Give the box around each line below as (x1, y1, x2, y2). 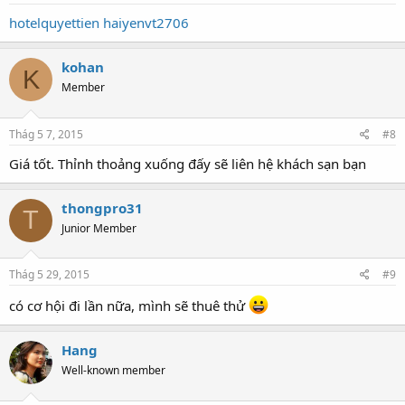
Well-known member (61, 363, 165, 378)
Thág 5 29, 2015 (9, 267, 89, 282)
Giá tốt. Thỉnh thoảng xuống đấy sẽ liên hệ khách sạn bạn (9, 154, 366, 173)
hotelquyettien (9, 14, 99, 32)
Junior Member (61, 220, 137, 236)
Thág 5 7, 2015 (9, 126, 83, 142)
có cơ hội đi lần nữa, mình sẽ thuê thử (9, 297, 249, 315)
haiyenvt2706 (103, 14, 189, 32)
